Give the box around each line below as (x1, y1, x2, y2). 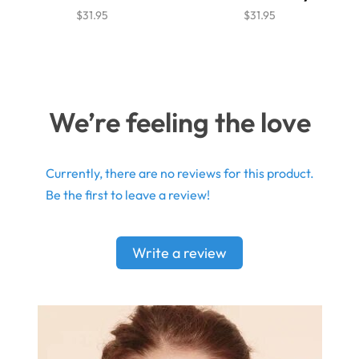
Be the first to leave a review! (45, 187, 210, 204)
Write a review (132, 244, 227, 263)
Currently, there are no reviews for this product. (45, 165, 314, 182)
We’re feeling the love (48, 105, 311, 140)
